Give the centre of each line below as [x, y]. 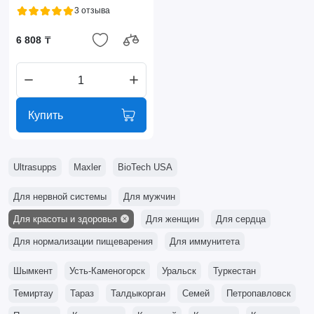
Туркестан [234, 271]
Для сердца [240, 219]
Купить [45, 115]
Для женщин [172, 219]
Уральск [179, 271]
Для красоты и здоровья [65, 219]
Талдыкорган [138, 294]
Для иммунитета [204, 242]
